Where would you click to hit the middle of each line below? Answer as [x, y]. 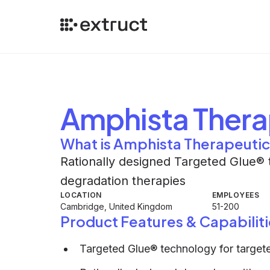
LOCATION [81, 195]
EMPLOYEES [236, 195]
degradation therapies [123, 181]
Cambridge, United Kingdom [116, 206]
